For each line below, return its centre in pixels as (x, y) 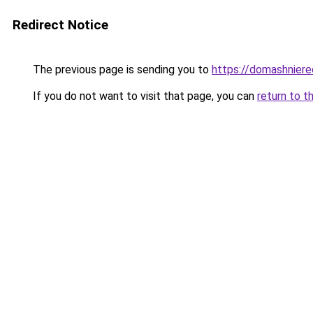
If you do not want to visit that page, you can (144, 96)
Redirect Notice (60, 25)
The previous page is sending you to (121, 70)
